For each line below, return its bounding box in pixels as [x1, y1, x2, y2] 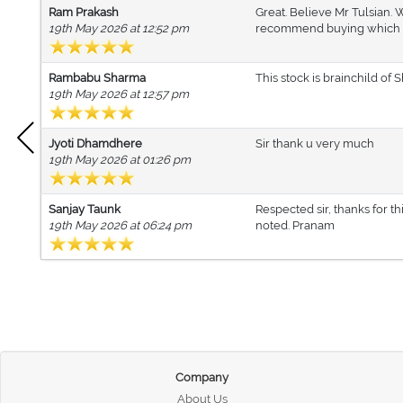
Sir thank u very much [255, 137, 374, 150]
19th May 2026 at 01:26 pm [49, 153, 191, 166]
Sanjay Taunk [49, 202, 121, 216]
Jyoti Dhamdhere [49, 137, 142, 150]
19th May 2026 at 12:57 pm [49, 87, 189, 101]
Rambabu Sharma [49, 71, 146, 85]
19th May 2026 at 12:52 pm [49, 22, 189, 35]
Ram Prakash [49, 5, 119, 19]
